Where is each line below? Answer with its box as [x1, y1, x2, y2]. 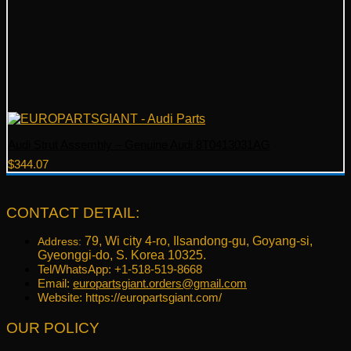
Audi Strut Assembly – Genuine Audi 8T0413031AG [8, 137, 270, 151]
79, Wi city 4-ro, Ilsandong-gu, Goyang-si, [85, 233, 313, 248]
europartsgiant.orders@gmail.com [73, 276, 247, 290]
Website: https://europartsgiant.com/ [38, 290, 222, 304]
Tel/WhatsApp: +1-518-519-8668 [38, 262, 202, 276]
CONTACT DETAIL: [6, 204, 139, 221]
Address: [38, 234, 85, 248]
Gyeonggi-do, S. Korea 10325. [38, 248, 206, 262]
